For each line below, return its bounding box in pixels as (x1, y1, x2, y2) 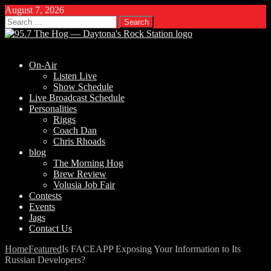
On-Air (29, 60, 57, 70)
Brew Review (53, 169, 106, 179)
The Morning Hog (53, 158, 123, 168)
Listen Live (53, 71, 97, 81)
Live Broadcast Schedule (29, 93, 125, 103)
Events (29, 201, 55, 212)
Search (4, 15, 30, 25)
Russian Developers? (5, 255, 85, 265)
